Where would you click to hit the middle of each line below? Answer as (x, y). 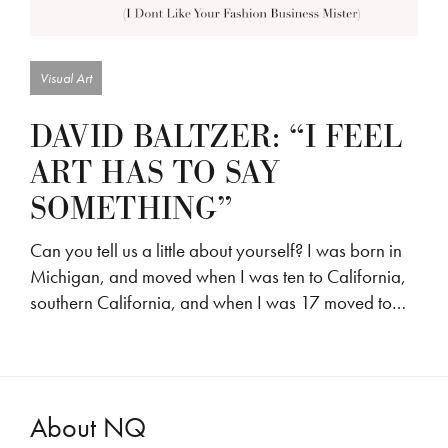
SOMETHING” (131, 210)
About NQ (88, 428)
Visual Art (66, 78)
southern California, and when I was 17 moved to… (218, 303)
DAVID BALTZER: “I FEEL (216, 138)
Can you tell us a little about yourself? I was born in (216, 251)
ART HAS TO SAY (155, 174)
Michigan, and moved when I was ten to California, (218, 277)
